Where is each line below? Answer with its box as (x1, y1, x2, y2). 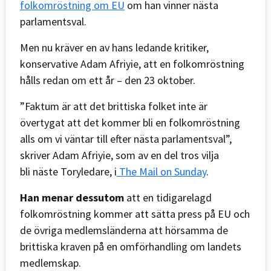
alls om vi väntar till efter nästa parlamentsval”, (20, 131, 232, 146)
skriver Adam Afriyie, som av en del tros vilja (20, 148, 219, 162)
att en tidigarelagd (124, 190, 212, 204)
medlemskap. (20, 255, 81, 270)
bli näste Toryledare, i (20, 164, 117, 178)
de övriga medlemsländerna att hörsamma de (20, 223, 228, 237)
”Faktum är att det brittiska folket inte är (20, 99, 207, 113)
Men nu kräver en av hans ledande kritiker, (20, 40, 209, 54)
